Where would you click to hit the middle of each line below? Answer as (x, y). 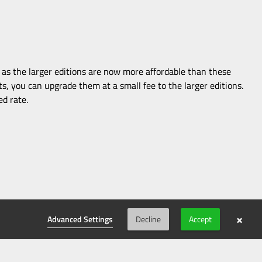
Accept (200, 219)
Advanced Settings (80, 219)
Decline (148, 219)
